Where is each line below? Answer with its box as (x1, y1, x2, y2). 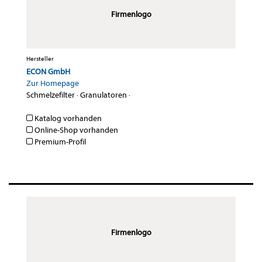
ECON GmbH (26, 67, 70, 77)
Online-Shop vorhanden (33, 125, 118, 136)
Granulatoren (80, 90, 127, 101)
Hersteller (26, 55, 54, 63)
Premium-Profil (33, 137, 86, 147)
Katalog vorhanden (33, 113, 102, 124)
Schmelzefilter (26, 90, 75, 101)
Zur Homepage (26, 78, 79, 89)
